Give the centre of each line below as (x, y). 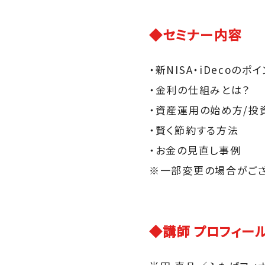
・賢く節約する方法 (194, 130)
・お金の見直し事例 (195, 150)
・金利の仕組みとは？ (200, 90)
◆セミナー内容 (195, 34)
